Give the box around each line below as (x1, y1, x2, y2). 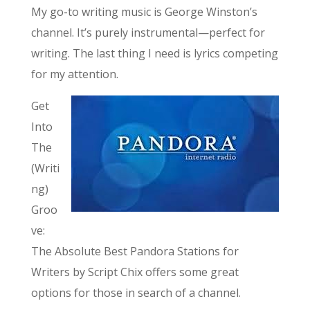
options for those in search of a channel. (30, 285, 241, 301)
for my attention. (30, 66, 118, 82)
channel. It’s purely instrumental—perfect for (30, 25, 265, 41)
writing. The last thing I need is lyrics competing (30, 46, 278, 62)
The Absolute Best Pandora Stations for (30, 244, 239, 259)
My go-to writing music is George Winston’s (30, 4, 257, 20)
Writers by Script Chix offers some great (30, 264, 239, 280)
